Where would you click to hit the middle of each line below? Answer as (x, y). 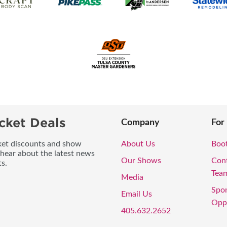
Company (140, 123)
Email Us (137, 194)
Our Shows (141, 161)
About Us (138, 144)
